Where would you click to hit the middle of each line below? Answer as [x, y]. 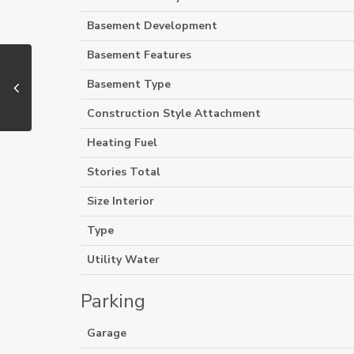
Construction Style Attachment [174, 113]
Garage [107, 333]
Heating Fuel [122, 143]
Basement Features [139, 55]
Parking [113, 301]
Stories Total [124, 172]
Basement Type [129, 84]
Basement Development [152, 26]
